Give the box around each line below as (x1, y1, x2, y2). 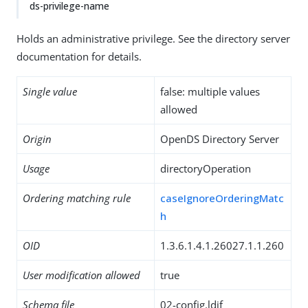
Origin (23, 132, 52, 146)
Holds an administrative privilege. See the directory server (16, 32, 290, 45)
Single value (23, 85, 77, 98)
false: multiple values (160, 85, 260, 98)
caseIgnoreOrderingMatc (160, 191, 284, 205)
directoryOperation (160, 162, 251, 175)
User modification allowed (23, 268, 140, 282)
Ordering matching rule (23, 191, 131, 205)
